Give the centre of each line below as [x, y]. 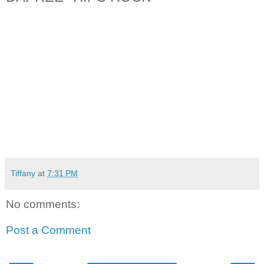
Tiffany [23, 174]
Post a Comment [48, 230]
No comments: [43, 204]
